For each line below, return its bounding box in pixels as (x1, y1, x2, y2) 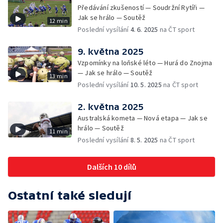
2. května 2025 (78, 102, 144, 112)
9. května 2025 (78, 46, 144, 57)
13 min (49, 72, 68, 80)
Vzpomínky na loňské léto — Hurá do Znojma (78, 58, 213, 67)
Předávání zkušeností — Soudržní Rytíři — (78, 3, 205, 12)
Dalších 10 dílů (87, 162, 136, 172)
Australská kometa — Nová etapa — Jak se (78, 113, 208, 122)
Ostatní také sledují (8, 189, 131, 202)
